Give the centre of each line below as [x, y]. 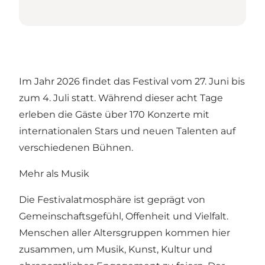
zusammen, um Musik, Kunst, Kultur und [116, 250]
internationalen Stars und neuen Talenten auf [127, 131]
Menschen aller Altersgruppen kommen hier [125, 233]
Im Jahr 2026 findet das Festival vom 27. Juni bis [132, 82]
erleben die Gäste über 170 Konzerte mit [114, 115]
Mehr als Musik [54, 174]
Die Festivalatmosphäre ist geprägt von [112, 200]
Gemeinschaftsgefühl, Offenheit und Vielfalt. [124, 216]
